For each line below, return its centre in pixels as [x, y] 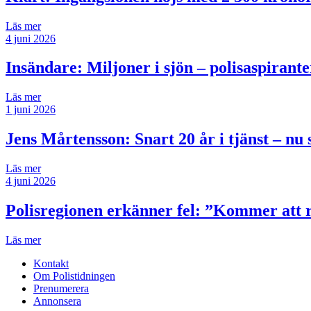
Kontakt [51, 263]
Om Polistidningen [74, 276]
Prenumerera [61, 288]
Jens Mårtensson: [70, 139]
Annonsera [57, 301]
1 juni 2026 [31, 110]
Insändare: [46, 68]
